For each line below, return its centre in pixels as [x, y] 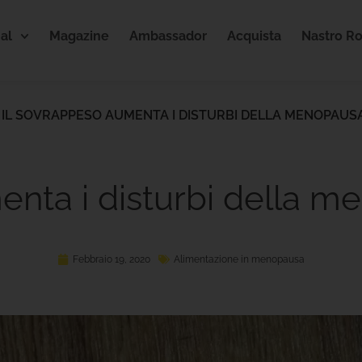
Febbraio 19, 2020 [112, 259]
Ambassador [168, 36]
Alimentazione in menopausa [239, 259]
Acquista [255, 36]
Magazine [80, 36]
